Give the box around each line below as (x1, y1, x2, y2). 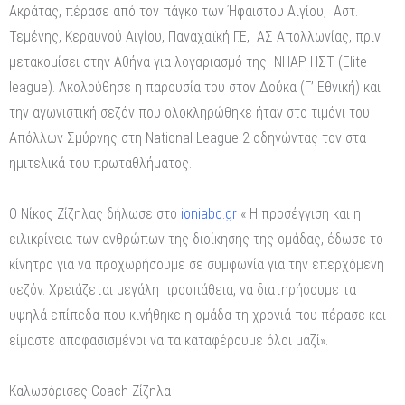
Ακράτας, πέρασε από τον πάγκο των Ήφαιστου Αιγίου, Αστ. (9, 3, 358, 21)
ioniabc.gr (181, 205, 237, 223)
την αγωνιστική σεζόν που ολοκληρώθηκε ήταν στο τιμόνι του (9, 104, 370, 122)
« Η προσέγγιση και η (237, 205, 361, 223)
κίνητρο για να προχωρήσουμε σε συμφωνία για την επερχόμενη (9, 256, 384, 274)
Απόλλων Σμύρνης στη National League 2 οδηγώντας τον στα (9, 129, 366, 147)
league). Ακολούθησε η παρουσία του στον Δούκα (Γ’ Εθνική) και (9, 79, 381, 97)
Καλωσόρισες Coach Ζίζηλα (9, 382, 171, 400)
